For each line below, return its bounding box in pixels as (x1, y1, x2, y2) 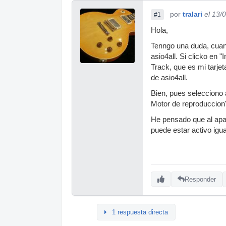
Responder (185, 175, 216, 183)
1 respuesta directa (112, 208, 168, 216)
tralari (183, 10, 202, 18)
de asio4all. (151, 74, 188, 82)
